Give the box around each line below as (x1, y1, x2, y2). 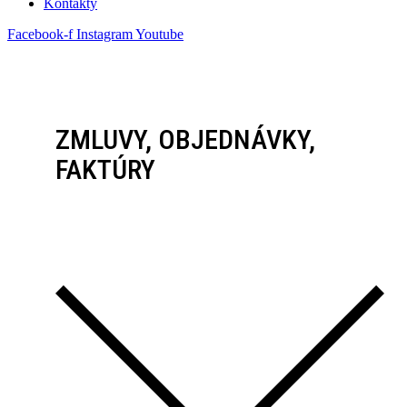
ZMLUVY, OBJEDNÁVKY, (55, 124, 316, 156)
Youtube (135, 25, 184, 42)
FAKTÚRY (55, 154, 156, 186)
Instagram (76, 25, 133, 42)
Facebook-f (7, 25, 73, 42)
